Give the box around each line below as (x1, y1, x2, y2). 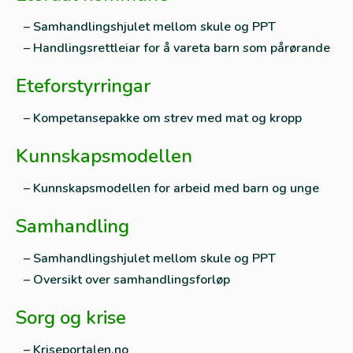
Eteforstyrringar (16, 73, 150, 98)
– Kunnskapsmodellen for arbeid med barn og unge (24, 180, 319, 197)
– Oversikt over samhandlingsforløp (24, 271, 230, 288)
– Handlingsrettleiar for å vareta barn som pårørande (24, 39, 330, 57)
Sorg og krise (16, 305, 126, 330)
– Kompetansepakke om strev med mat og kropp (24, 110, 302, 127)
